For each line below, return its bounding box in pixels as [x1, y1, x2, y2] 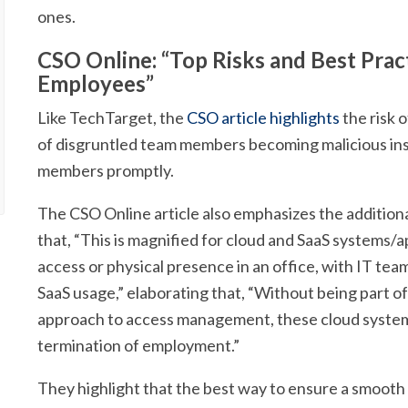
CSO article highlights [187, 107, 341, 127]
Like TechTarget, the [37, 107, 188, 127]
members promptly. [37, 159, 175, 180]
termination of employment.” [37, 334, 240, 355]
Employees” [37, 69, 155, 97]
